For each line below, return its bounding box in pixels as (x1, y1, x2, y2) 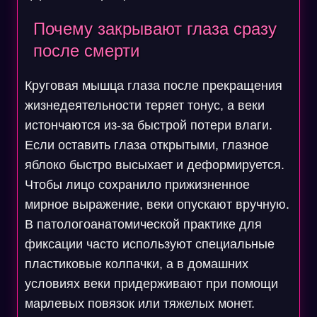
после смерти (33, 41, 139, 60)
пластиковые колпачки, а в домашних (24, 257, 248, 271)
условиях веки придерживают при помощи (24, 277, 278, 291)
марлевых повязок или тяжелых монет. (24, 296, 255, 311)
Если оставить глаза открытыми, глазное (24, 138, 269, 152)
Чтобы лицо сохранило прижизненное (24, 178, 250, 192)
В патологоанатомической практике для (24, 217, 262, 231)
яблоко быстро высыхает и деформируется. (24, 158, 284, 172)
